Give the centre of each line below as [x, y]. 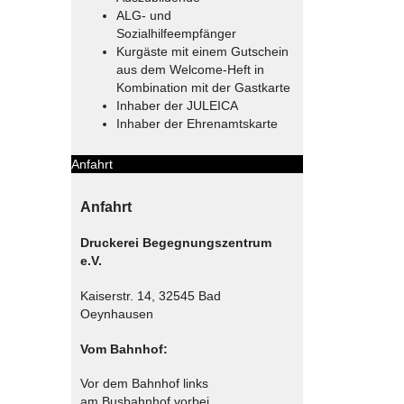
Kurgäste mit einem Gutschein [202, 51]
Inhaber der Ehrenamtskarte [197, 123]
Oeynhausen [116, 314]
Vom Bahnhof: [124, 349]
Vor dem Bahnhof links [144, 384]
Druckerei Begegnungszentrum [175, 243]
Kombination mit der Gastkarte [203, 87]
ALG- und [143, 15]
